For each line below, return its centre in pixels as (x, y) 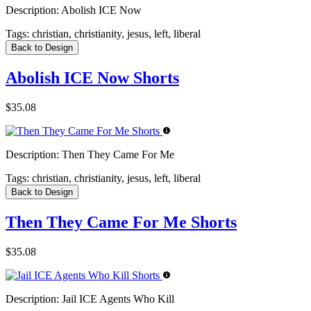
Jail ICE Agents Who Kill (117, 299)
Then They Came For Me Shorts (121, 222)
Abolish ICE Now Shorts (92, 78)
